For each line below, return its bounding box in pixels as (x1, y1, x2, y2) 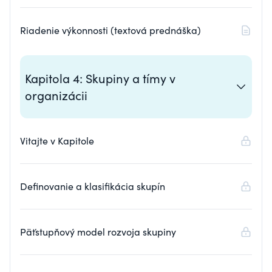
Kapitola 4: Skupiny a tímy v (25, 70, 175, 86)
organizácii (25, 87, 87, 103)
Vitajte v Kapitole (20, 134, 94, 147)
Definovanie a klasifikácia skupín (20, 180, 165, 192)
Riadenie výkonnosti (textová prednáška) (20, 24, 201, 36)
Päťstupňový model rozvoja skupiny (20, 225, 176, 238)
